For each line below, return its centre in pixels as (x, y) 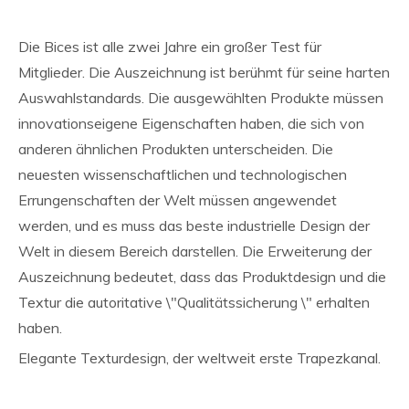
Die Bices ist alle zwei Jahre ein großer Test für (170, 47)
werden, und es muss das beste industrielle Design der (194, 225)
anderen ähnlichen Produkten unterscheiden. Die (176, 149)
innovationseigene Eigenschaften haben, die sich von (191, 123)
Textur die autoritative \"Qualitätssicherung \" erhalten (194, 302)
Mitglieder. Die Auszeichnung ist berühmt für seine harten (204, 72)
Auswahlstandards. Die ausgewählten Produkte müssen (201, 98)
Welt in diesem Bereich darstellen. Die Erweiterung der (195, 251)
